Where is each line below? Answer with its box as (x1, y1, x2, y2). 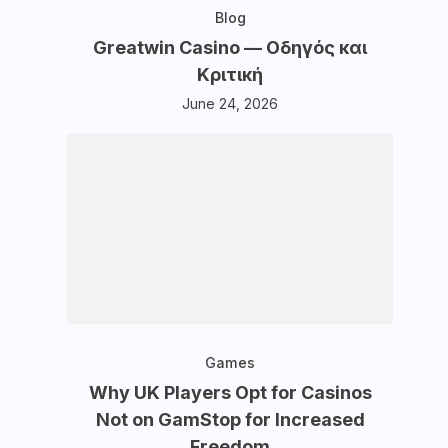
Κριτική (197, 64, 264, 85)
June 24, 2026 (182, 95, 279, 112)
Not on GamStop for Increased (95, 409, 365, 430)
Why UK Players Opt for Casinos (88, 382, 372, 403)
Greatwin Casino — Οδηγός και (93, 37, 368, 58)
